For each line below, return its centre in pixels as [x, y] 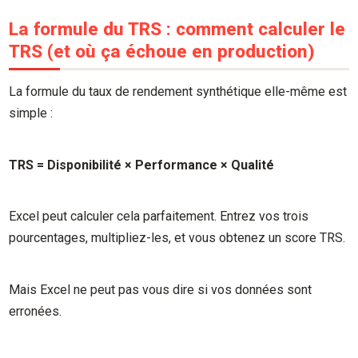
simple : [31, 113]
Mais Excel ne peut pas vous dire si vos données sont [161, 290]
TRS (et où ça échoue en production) [162, 51]
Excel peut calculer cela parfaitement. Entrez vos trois [159, 217]
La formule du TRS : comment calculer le [177, 28]
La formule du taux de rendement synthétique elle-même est [178, 92]
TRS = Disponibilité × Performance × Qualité [142, 165]
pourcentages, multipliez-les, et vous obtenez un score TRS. [177, 238]
